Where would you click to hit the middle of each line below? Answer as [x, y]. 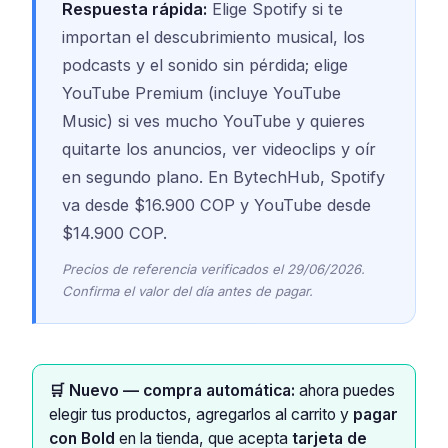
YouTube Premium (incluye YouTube [201, 92]
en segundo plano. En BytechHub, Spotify [223, 176]
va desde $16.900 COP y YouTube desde [216, 204]
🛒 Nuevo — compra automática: [172, 390]
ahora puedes [345, 390]
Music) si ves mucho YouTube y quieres [213, 120]
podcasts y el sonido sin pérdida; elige [204, 64]
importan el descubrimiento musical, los [213, 36]
